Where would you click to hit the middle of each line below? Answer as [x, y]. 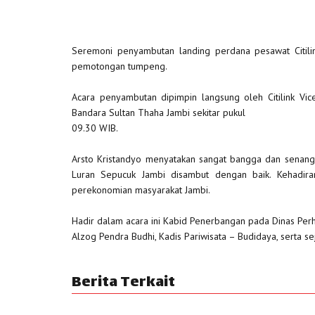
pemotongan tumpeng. [120, 66]
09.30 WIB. [95, 128]
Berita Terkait [123, 283]
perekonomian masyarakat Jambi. [141, 190]
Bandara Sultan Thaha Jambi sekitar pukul [159, 112]
